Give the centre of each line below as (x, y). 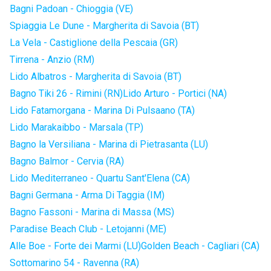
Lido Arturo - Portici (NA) (175, 93)
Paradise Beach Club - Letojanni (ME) (88, 229)
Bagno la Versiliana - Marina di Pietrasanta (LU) (109, 144)
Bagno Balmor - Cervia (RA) (67, 161)
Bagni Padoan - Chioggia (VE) (71, 9)
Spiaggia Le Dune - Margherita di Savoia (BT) (104, 26)
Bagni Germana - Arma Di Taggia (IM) (87, 195)
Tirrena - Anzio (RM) (52, 60)
